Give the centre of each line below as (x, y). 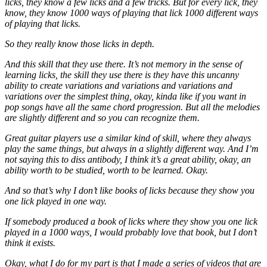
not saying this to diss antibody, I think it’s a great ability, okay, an (128, 159)
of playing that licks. (43, 23)
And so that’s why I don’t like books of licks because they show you (130, 190)
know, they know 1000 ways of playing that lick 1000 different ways (131, 13)
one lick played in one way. (56, 201)
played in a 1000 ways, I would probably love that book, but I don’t (131, 232)
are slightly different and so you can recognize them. (102, 117)
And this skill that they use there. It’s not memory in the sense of (123, 64)
